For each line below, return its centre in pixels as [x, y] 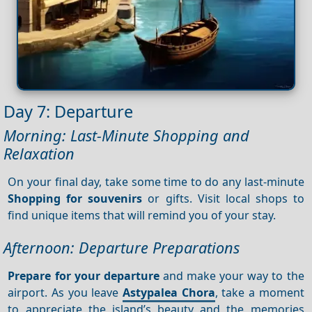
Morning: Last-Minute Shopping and [126, 136]
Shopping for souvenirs [75, 198]
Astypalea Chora [169, 292]
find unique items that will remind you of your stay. [142, 215]
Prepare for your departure [84, 275]
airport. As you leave [65, 292]
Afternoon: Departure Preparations [122, 247]
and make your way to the [232, 275]
